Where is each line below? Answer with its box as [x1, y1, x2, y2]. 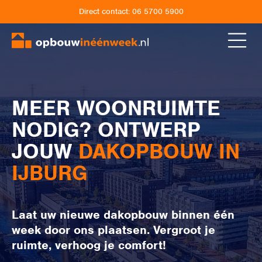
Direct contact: [78, 6, 132, 16]
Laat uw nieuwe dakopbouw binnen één [12, 207, 235, 222]
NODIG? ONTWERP [12, 116, 201, 143]
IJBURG [12, 160, 88, 186]
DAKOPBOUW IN [78, 138, 240, 164]
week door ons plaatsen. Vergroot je [12, 222, 215, 237]
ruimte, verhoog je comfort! [12, 237, 166, 253]
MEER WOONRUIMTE [12, 95, 220, 121]
